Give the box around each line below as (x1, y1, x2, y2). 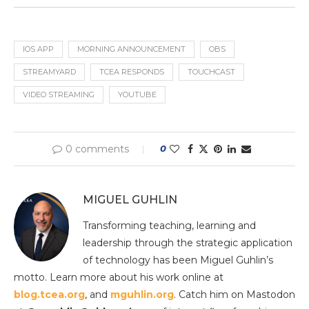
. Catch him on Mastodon (174, 288, 295, 301)
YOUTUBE (118, 89, 157, 99)
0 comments (66, 142, 129, 155)
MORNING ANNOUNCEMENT (77, 43, 186, 54)
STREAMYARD (23, 66, 76, 77)
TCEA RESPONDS (99, 66, 164, 77)
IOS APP (23, 43, 54, 54)
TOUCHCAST (188, 66, 235, 77)
